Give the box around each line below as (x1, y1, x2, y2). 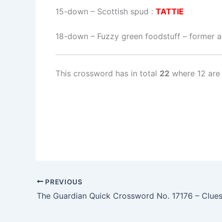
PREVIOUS (43, 177, 83, 186)
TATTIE (156, 6, 184, 17)
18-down (55, 31, 88, 42)
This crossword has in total (55, 68, 160, 79)
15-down (55, 6, 88, 17)
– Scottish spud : (88, 6, 156, 17)
